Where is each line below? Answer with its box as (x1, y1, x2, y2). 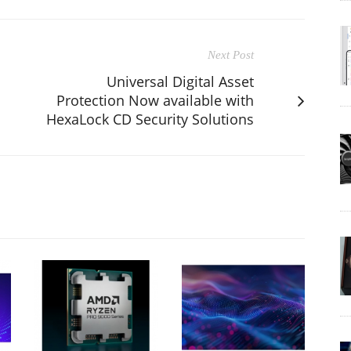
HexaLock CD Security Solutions (46, 109, 254, 128)
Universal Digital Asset (107, 71, 254, 91)
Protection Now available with (56, 90, 254, 110)
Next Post (208, 48, 254, 61)
